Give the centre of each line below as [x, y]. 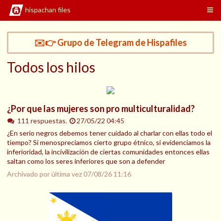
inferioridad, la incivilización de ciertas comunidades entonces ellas [108, 152]
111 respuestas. [43, 121]
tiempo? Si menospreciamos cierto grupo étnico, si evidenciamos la [109, 143]
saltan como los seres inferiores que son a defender [86, 161]
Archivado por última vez [45, 174]
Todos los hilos [51, 67]
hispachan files [48, 10]
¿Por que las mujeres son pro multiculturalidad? [101, 109]
